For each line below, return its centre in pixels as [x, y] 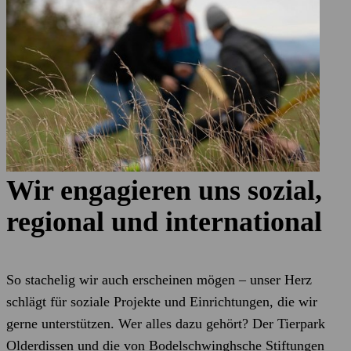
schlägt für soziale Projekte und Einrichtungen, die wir [162, 302]
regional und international [164, 222]
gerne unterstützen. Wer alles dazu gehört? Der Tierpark [166, 324]
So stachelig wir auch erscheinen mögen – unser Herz [159, 280]
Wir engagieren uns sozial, [164, 190]
